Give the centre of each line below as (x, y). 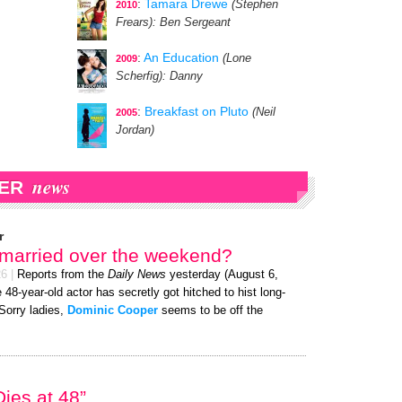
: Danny (183, 76)
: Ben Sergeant (192, 22)
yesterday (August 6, (222, 275)
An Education (181, 57)
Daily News (137, 275)
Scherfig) (139, 76)
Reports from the (62, 275)
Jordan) (135, 130)
